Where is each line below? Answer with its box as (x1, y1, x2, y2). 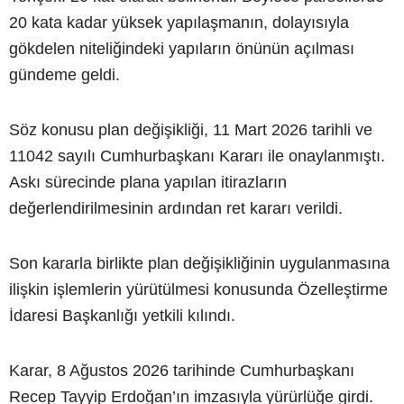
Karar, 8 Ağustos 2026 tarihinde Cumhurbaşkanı (9, 362, 354, 380)
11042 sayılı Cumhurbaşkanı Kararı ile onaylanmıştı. (9, 147, 385, 165)
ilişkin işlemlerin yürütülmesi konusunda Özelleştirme (9, 280, 388, 298)
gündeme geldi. (9, 66, 120, 84)
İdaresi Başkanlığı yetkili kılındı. (9, 307, 235, 325)
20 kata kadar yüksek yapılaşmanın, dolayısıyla (9, 14, 349, 32)
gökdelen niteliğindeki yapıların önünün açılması (9, 40, 354, 58)
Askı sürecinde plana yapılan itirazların (9, 173, 287, 191)
